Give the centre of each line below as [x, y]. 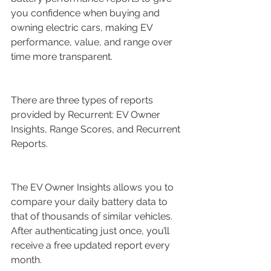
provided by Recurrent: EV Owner [87, 114]
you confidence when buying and [87, 13]
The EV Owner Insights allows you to [93, 187]
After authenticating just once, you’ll [91, 230]
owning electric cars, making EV [83, 27]
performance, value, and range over [93, 42]
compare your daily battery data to [90, 201]
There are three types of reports [83, 100]
